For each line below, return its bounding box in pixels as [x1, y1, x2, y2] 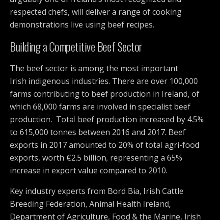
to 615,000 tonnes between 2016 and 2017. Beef [10, 127, 186, 138]
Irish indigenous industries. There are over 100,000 [10, 76, 198, 87]
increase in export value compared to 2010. [10, 165, 167, 176]
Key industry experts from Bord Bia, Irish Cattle [10, 186, 184, 197]
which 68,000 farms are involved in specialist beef [10, 101, 191, 112]
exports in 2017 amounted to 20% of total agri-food [10, 139, 199, 151]
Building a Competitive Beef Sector [10, 37, 142, 55]
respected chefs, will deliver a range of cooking [10, 6, 182, 18]
